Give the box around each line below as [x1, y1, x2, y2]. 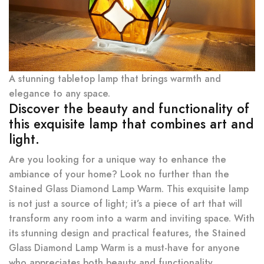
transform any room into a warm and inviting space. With [9, 212, 255, 226]
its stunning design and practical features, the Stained [9, 226, 246, 240]
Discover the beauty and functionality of [9, 99, 249, 118]
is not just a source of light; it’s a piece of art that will [9, 197, 242, 211]
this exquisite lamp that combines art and [9, 114, 253, 133]
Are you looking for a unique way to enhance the [9, 153, 226, 167]
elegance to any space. [9, 87, 110, 100]
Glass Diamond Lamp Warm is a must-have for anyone [9, 241, 240, 255]
